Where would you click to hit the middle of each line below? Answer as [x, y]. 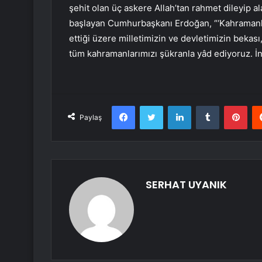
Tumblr [231, 106]
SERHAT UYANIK [186, 185]
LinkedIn [206, 106]
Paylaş [91, 118]
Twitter [175, 106]
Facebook [152, 106]
